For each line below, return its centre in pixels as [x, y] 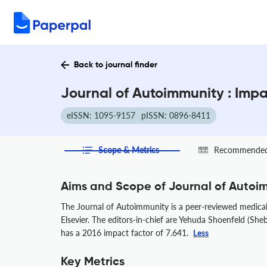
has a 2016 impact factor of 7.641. [126, 233]
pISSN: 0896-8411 [176, 115]
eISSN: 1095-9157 [101, 115]
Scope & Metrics [129, 150]
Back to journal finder [116, 65]
